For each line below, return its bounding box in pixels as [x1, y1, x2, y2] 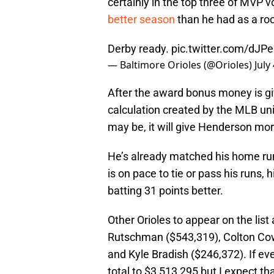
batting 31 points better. [108, 184, 223, 198]
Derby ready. [108, 42, 171, 56]
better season [108, 13, 175, 26]
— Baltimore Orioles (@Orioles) [108, 58, 254, 72]
